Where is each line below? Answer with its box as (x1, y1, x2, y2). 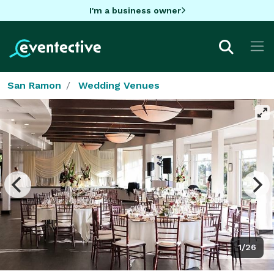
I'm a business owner (89, 5, 181, 15)
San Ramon (7, 79, 61, 91)
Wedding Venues (78, 79, 160, 91)
